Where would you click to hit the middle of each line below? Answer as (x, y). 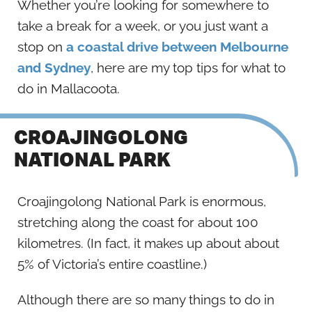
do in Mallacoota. (69, 88)
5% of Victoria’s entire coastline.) (112, 264)
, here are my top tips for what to (188, 67)
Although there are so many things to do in (146, 299)
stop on (42, 46)
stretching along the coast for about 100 (138, 222)
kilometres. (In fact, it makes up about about (148, 243)
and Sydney (54, 67)
